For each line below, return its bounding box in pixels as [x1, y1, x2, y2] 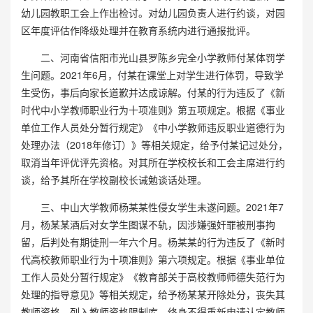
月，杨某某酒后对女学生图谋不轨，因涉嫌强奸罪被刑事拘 [21, 217, 275, 231]
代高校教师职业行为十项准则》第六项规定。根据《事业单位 [21, 252, 285, 266]
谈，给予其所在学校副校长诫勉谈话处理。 [21, 172, 207, 187]
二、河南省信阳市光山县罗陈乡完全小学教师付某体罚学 [21, 50, 285, 64]
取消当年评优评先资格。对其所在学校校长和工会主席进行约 [21, 154, 285, 169]
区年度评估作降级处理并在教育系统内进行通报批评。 [21, 22, 256, 37]
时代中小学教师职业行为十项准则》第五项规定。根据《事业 [21, 102, 285, 117]
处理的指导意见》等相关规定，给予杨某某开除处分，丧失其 [21, 286, 285, 301]
